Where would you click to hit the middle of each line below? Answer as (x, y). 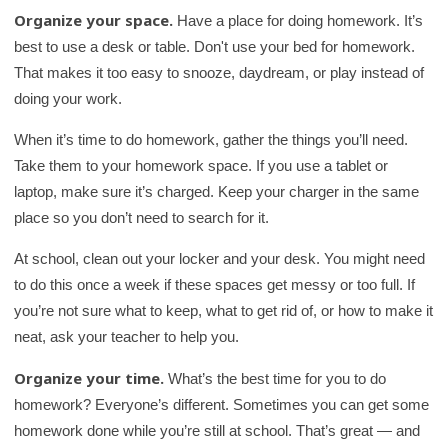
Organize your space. (94, 20)
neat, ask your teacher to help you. (127, 337)
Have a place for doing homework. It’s (298, 21)
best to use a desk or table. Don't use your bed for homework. (215, 47)
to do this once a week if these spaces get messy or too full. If (215, 285)
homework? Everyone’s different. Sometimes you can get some (222, 405)
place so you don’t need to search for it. (142, 218)
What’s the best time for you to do (275, 379)
